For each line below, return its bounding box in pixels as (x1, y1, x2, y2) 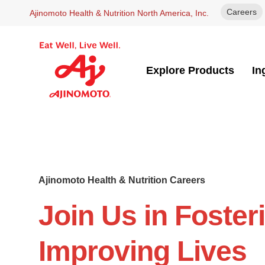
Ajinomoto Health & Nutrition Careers (38, 175, 205, 185)
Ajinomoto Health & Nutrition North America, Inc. (30, 8, 209, 18)
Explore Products (146, 64, 235, 76)
